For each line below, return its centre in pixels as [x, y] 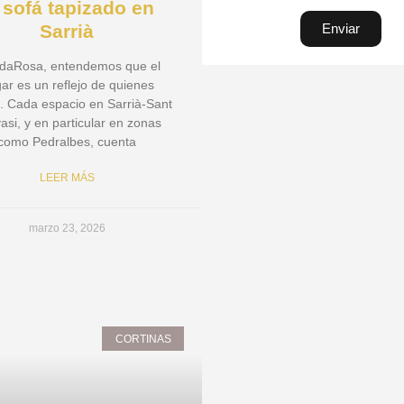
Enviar [341, 29]
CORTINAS [143, 339]
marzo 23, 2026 [67, 229]
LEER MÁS [67, 178]
